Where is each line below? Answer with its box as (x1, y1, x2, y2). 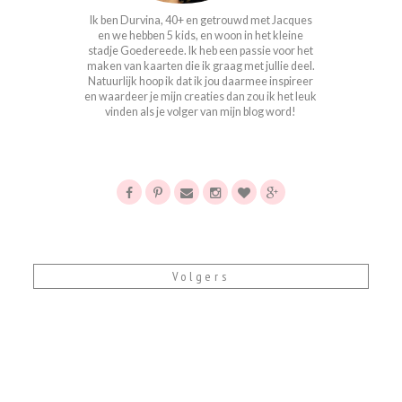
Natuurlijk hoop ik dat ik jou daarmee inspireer (88, 74, 314, 89)
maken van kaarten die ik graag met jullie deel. (86, 59, 315, 74)
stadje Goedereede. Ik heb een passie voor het (88, 44, 314, 58)
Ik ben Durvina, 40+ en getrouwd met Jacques (89, 13, 312, 28)
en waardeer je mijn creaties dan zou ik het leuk (84, 90, 318, 104)
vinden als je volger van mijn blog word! (105, 105, 297, 119)
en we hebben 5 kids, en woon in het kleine (98, 29, 304, 43)
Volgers (171, 267, 231, 284)
